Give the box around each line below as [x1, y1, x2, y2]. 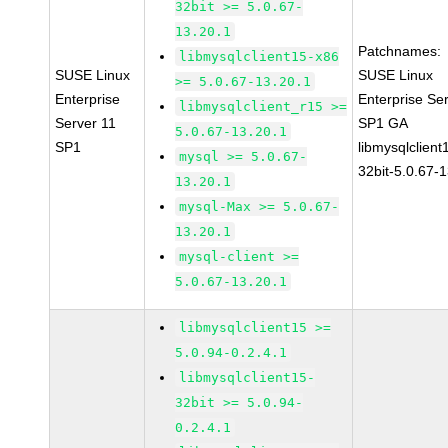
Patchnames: [358, 43, 442, 59]
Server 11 [55, 115, 117, 131]
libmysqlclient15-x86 [179, 49, 340, 64]
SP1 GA [358, 115, 409, 131]
